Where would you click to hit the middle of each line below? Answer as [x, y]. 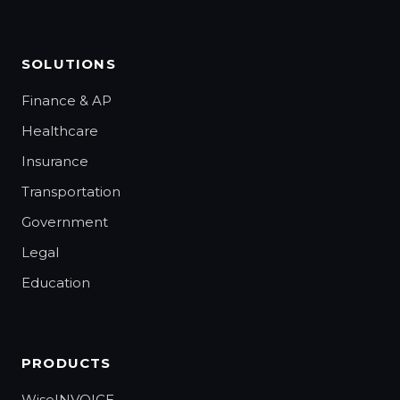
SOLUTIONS [69, 63]
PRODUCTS [67, 362]
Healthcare [60, 130]
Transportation [71, 191]
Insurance [55, 161]
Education [56, 282]
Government [65, 221]
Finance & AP [67, 100]
